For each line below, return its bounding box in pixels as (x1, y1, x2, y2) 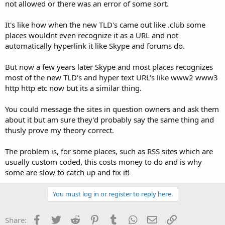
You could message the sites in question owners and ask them (5, 103, 219, 114)
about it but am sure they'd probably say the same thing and (5, 114, 214, 125)
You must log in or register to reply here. (52, 189, 173, 198)
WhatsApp (137, 213, 173, 224)
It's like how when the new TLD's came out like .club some (5, 19, 205, 30)
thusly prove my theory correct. (5, 125, 114, 135)
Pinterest (99, 213, 130, 224)
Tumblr (118, 213, 143, 224)
